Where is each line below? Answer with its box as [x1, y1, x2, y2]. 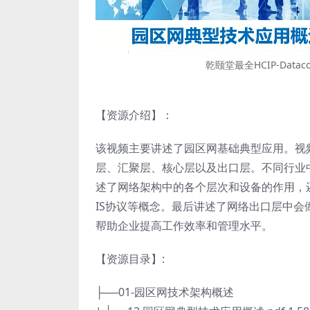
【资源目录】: [95, 251, 165, 266]
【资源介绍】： [95, 107, 173, 122]
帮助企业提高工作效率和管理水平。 [95, 218, 273, 233]
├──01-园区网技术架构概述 [95, 284, 234, 300]
